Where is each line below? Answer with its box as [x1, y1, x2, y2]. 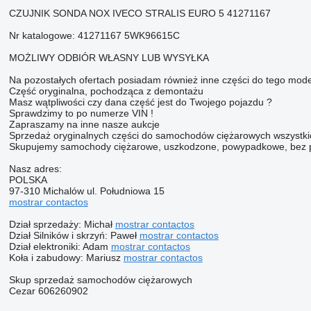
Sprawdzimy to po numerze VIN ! [8, 107, 153, 119]
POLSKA [8, 174, 47, 185]
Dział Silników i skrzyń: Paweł [8, 229, 140, 241]
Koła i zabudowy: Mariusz [8, 251, 124, 263]
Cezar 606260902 [8, 285, 88, 296]
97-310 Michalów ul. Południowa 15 [8, 185, 165, 196]
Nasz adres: [8, 162, 62, 174]
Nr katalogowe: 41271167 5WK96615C [8, 29, 180, 41]
